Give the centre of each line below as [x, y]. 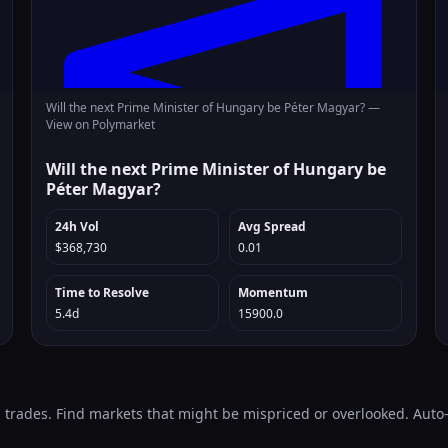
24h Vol [77, 226]
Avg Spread [271, 226]
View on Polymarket [101, 124]
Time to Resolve [102, 292]
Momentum [272, 292]
